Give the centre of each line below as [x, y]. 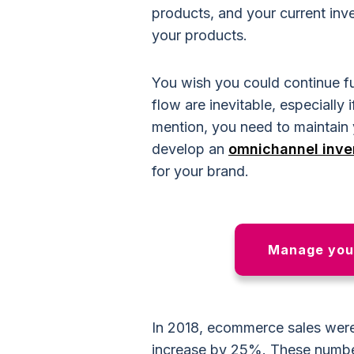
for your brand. [200, 171]
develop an [190, 149]
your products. [201, 35]
